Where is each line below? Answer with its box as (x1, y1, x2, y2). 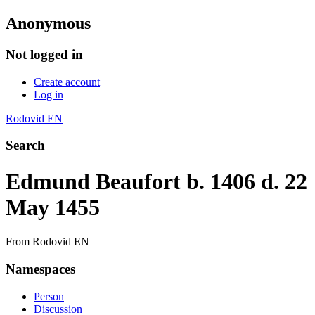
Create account (34, 75, 100, 88)
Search (6, 138, 45, 153)
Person (34, 290, 64, 302)
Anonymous (6, 13, 91, 32)
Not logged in (6, 46, 83, 62)
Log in (34, 88, 63, 101)
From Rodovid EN (6, 236, 89, 248)
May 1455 (6, 194, 100, 220)
